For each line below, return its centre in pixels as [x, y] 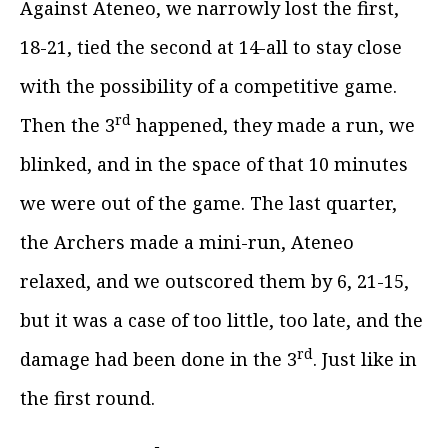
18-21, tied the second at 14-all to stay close [211, 46]
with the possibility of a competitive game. [208, 85]
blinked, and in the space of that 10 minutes [214, 163]
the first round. [87, 397]
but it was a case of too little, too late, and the [221, 319]
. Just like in [365, 358]
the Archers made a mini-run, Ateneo [187, 241]
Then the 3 [67, 124]
